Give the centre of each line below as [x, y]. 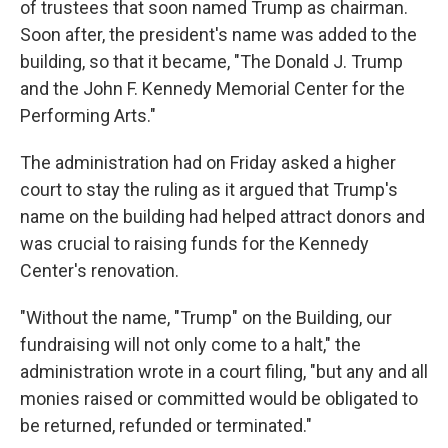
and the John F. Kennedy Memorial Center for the [212, 88]
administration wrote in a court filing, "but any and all [224, 371]
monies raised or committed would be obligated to [219, 398]
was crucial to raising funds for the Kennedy [194, 243]
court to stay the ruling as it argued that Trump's [209, 189]
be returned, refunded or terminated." [166, 425]
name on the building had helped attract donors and [222, 216]
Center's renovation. [99, 270]
